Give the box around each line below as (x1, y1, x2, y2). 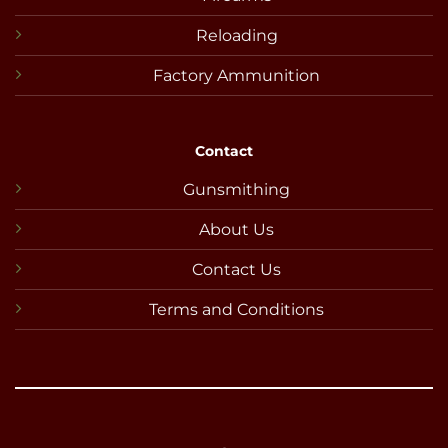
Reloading (195, 26, 278, 46)
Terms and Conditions (149, 300, 324, 320)
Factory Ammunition (153, 66, 320, 86)
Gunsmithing (183, 180, 290, 200)
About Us (199, 220, 274, 240)
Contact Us (192, 260, 281, 280)
